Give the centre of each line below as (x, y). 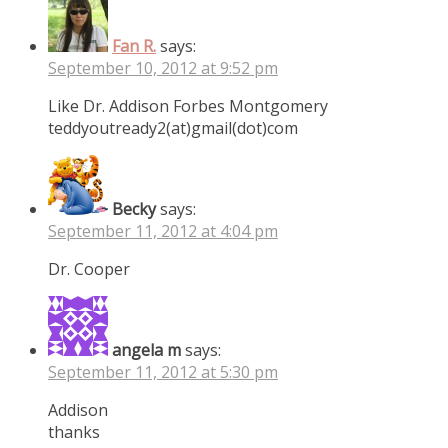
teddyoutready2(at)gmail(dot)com (173, 127)
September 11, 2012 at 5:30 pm (163, 371)
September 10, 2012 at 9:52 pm (163, 67)
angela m (146, 349)
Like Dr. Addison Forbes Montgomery (188, 105)
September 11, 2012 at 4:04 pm (163, 230)
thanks (74, 431)
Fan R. (134, 45)
